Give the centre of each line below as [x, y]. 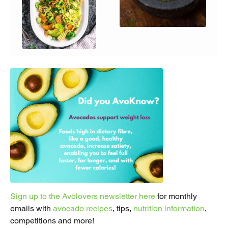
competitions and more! [52, 221]
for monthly [176, 196]
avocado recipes [83, 209]
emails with [32, 209]
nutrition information [169, 209]
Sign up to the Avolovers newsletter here [83, 196]
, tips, [123, 209]
